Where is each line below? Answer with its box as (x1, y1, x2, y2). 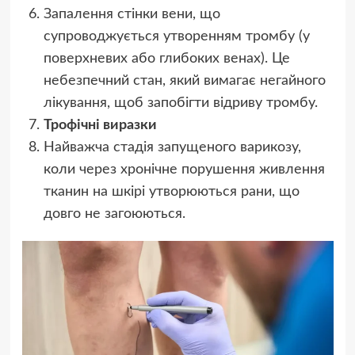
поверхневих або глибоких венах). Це (43, 52, 290, 67)
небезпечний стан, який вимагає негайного (43, 74, 326, 89)
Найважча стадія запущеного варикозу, (43, 140, 301, 155)
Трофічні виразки (43, 118, 157, 133)
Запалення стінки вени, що (43, 7, 220, 22)
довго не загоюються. (43, 207, 185, 222)
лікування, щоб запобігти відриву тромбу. (43, 96, 318, 111)
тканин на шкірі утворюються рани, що (43, 185, 300, 200)
